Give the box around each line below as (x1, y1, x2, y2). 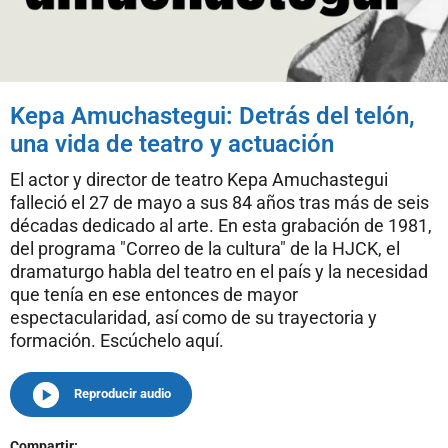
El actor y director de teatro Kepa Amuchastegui (10, 168, 388, 190)
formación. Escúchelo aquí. (10, 329, 224, 351)
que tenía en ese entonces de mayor (10, 283, 298, 305)
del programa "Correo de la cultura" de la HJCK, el (10, 237, 400, 259)
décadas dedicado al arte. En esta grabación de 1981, (10, 214, 432, 236)
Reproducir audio (74, 386, 171, 402)
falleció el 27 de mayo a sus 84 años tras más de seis (10, 191, 429, 213)
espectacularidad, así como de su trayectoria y (10, 306, 377, 328)
